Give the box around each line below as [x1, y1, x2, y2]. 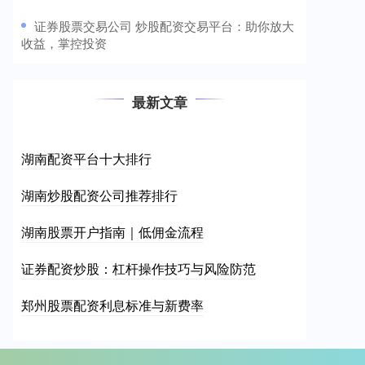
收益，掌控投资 [21, 34, 107, 52]
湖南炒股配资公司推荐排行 [21, 186, 178, 205]
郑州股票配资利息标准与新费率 [21, 296, 204, 315]
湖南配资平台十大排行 [21, 149, 152, 169]
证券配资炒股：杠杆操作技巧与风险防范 [21, 259, 256, 279]
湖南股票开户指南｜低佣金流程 [21, 222, 204, 242]
